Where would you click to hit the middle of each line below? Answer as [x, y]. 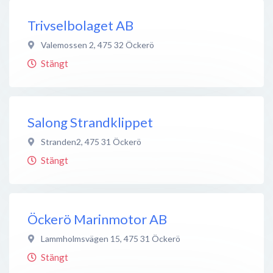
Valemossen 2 [67, 44]
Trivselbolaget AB [80, 25]
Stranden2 [61, 141]
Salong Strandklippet [90, 122]
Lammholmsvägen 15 [80, 238]
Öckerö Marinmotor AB [97, 219]
